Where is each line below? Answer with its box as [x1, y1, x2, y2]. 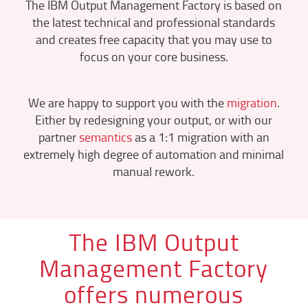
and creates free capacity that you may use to [35, 30, 272, 49]
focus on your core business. [79, 47, 228, 66]
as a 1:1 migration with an [131, 128, 269, 146]
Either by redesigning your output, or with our [35, 111, 273, 129]
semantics [78, 128, 132, 146]
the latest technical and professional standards [32, 13, 276, 32]
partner [38, 128, 79, 146]
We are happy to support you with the [27, 93, 227, 112]
